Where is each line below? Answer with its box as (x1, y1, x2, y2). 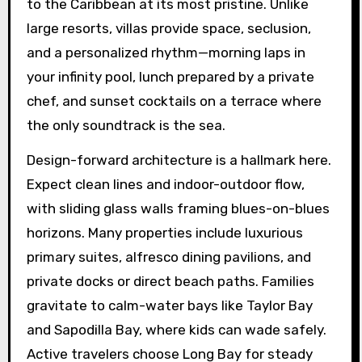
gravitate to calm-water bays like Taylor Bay (26, 297, 313, 314)
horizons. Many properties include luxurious (26, 224, 303, 241)
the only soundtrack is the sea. (26, 117, 225, 134)
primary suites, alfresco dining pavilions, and (26, 248, 311, 265)
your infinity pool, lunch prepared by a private (26, 69, 314, 86)
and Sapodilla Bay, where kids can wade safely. (26, 321, 326, 338)
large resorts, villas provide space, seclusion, (26, 20, 311, 37)
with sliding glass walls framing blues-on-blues (26, 200, 330, 217)
